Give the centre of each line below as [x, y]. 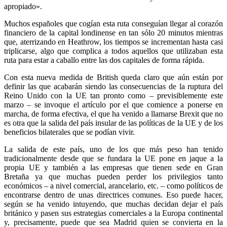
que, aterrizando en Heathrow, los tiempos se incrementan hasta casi [113, 42]
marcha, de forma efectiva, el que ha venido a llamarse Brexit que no [113, 113]
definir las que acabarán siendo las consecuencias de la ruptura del [113, 86]
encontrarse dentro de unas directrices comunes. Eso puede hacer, [113, 195]
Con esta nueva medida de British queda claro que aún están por [113, 77]
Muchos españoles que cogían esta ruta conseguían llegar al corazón [113, 23]
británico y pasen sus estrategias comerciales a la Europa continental [113, 213]
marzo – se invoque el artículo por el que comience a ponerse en [113, 104]
